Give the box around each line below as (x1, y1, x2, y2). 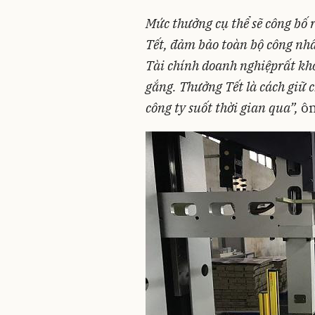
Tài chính (146, 56, 202, 74)
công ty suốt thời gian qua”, (146, 98, 298, 116)
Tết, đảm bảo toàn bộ (146, 35, 266, 53)
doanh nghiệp (202, 56, 278, 74)
